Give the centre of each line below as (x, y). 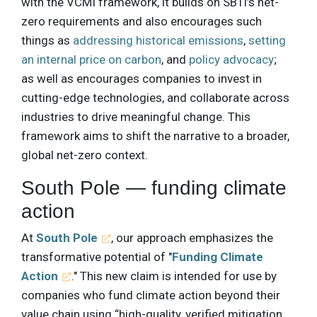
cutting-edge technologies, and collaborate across (155, 98)
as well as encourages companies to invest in (142, 79)
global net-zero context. (85, 155)
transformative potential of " (97, 257)
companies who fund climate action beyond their (151, 295)
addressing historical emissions (158, 41)
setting (267, 41)
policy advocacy (231, 60)
